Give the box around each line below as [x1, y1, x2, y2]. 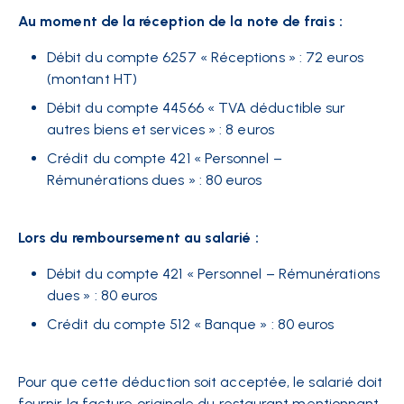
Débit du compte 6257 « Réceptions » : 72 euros [47, 49, 363, 67]
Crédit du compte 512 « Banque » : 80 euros [47, 316, 335, 334]
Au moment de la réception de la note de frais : [18, 13, 343, 31]
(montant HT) [47, 70, 137, 88]
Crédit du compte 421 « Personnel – [47, 150, 282, 168]
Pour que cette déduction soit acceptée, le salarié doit [18, 373, 383, 391]
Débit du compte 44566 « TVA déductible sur [47, 99, 346, 117]
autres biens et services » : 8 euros [47, 121, 274, 139]
